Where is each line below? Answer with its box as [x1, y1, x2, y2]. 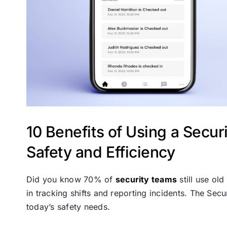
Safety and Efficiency [26, 143, 175, 162]
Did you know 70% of [26, 174, 116, 184]
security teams [115, 174, 177, 184]
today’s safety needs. [26, 201, 110, 212]
